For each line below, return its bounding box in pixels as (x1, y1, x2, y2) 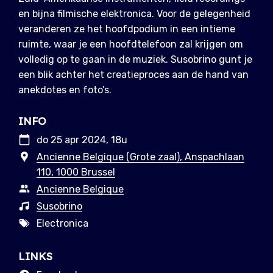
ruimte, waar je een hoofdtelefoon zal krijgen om (18, 38, 243, 51)
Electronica (37, 218, 88, 230)
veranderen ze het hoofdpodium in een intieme (18, 23, 235, 35)
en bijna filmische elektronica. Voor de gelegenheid (18, 8, 250, 20)
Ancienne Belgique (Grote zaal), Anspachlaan (37, 151, 244, 163)
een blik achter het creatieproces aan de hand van (18, 69, 249, 81)
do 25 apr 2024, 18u (37, 134, 127, 146)
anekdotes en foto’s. (18, 84, 112, 96)
